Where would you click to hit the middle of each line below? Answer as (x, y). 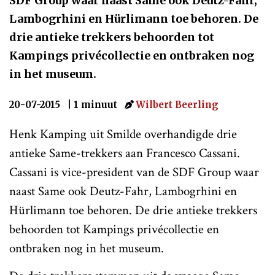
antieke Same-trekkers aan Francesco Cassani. (125, 153)
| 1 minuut (94, 104)
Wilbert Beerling (177, 104)
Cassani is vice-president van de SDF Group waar (134, 172)
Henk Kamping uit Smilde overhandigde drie (123, 134)
